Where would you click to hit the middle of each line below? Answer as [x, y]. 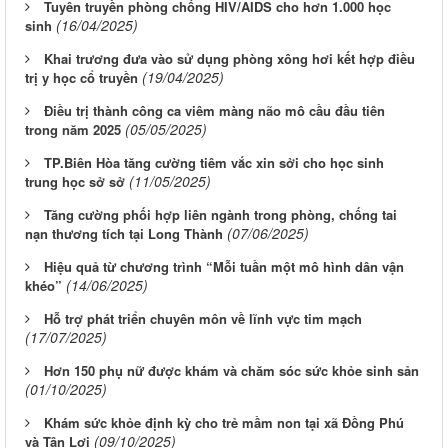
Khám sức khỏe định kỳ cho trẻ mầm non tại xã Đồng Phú [224, 422]
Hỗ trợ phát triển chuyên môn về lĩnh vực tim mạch [203, 318]
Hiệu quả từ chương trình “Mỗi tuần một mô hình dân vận [224, 266]
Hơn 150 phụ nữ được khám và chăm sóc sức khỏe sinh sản [231, 370]
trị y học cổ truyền [81, 77]
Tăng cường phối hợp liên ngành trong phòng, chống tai [220, 214]
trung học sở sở [75, 181]
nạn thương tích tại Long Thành [124, 233]
